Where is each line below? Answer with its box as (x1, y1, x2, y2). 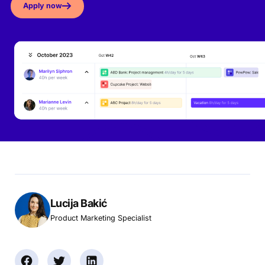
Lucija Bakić (50, 197, 107, 210)
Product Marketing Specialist (50, 214, 151, 223)
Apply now (23, 1, 63, 11)
